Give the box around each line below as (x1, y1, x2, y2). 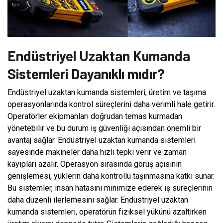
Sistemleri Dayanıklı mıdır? (7, 65, 165, 82)
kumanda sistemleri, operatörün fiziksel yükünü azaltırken (7, 207, 207, 217)
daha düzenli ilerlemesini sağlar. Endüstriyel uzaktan (7, 195, 188, 205)
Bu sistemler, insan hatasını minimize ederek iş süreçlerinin (7, 183, 213, 193)
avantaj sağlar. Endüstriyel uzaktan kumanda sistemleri (7, 135, 196, 145)
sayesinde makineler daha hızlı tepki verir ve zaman (7, 147, 187, 157)
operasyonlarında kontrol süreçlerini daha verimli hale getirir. (7, 99, 215, 109)
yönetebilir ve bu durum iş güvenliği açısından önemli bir (7, 123, 201, 133)
